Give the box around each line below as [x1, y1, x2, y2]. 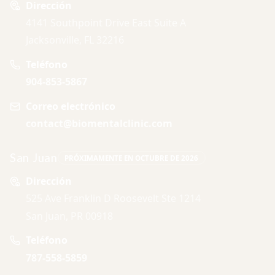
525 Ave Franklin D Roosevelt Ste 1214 [26, 192, 201, 206]
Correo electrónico [26, 99, 116, 113]
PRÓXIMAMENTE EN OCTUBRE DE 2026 [64, 153, 199, 163]
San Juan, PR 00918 [26, 209, 114, 223]
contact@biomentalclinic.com [26, 117, 173, 131]
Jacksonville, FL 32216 [26, 33, 125, 47]
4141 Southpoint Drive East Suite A [26, 15, 187, 29]
